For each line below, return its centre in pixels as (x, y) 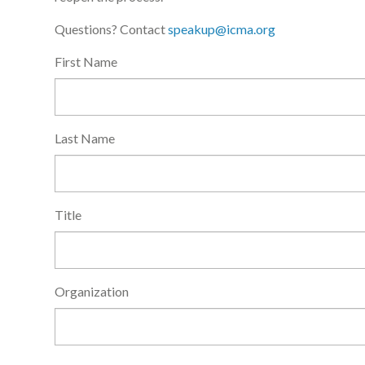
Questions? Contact (111, 29)
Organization (92, 292)
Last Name (85, 139)
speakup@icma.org (222, 29)
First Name (86, 62)
